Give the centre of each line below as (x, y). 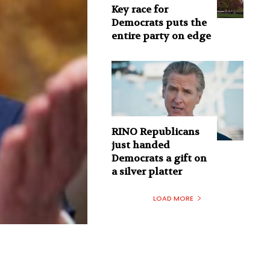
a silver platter (146, 171)
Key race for (140, 10)
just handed (140, 145)
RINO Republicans (155, 131)
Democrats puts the (159, 23)
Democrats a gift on (159, 158)
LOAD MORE (173, 198)
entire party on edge (161, 36)
